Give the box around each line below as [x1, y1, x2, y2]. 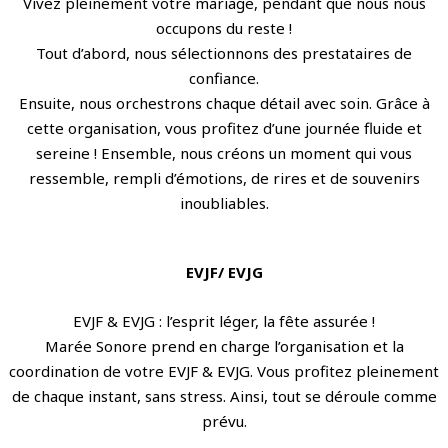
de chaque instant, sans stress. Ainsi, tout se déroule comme [11, 385, 437, 406]
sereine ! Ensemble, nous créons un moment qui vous [36, 142, 412, 163]
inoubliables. [179, 192, 269, 213]
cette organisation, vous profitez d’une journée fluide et [26, 117, 422, 138]
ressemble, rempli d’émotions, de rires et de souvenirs [28, 167, 420, 188]
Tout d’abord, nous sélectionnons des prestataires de [36, 42, 412, 63]
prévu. [201, 410, 247, 431]
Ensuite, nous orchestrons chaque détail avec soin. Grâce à [18, 92, 430, 113]
